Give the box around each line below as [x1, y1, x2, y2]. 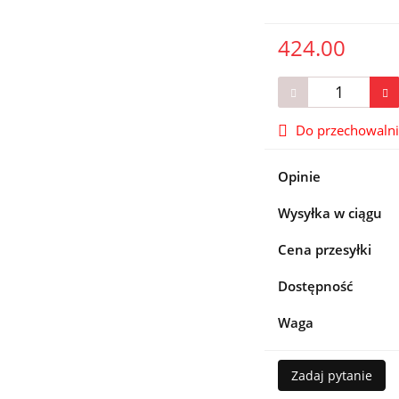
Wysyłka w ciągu [278, 203, 383, 222]
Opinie [278, 167, 322, 185]
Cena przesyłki [278, 240, 372, 258]
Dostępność [278, 276, 354, 295]
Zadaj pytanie [291, 366, 373, 384]
